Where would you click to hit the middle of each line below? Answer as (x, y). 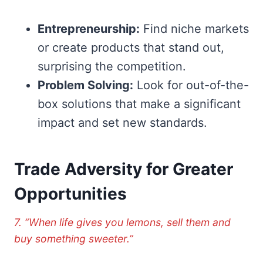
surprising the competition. (112, 66)
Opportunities (70, 193)
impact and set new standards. (122, 122)
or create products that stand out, (131, 47)
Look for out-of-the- (191, 85)
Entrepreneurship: (89, 28)
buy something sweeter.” (74, 238)
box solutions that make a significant (139, 104)
